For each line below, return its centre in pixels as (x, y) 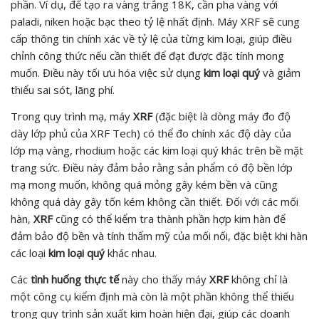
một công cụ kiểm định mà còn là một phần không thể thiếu (152, 296)
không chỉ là (258, 279)
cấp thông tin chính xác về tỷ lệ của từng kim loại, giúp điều (151, 38)
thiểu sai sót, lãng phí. (63, 89)
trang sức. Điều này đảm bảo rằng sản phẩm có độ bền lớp (152, 167)
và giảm (280, 72)
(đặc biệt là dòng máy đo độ (221, 116)
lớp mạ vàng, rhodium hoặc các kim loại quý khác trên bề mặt (157, 150)
